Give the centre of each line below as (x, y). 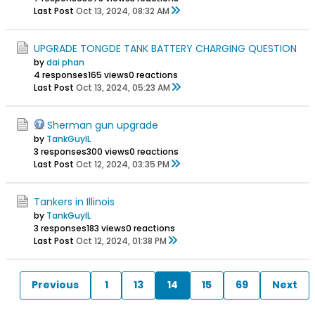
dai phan (65, 62)
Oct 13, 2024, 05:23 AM (123, 87)
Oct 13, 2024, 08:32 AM (123, 11)
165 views (108, 75)
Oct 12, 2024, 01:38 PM (121, 240)
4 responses (61, 75)
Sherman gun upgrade (103, 125)
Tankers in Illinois (74, 201)
